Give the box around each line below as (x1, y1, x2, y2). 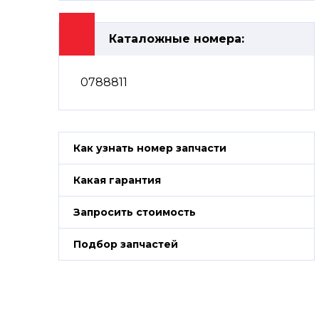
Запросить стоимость (73, 206, 196, 219)
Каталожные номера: (109, 32, 244, 46)
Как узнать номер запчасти (73, 142, 226, 155)
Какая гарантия (73, 174, 161, 187)
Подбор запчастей (73, 238, 178, 251)
